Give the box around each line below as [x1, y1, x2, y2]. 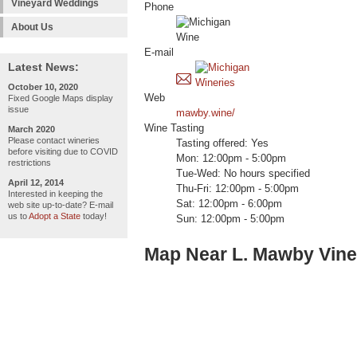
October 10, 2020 [8, 82, 78, 92]
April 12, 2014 [8, 178, 64, 187]
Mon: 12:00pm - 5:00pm [176, 153, 286, 165]
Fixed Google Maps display [8, 93, 113, 103]
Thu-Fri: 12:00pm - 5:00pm [176, 183, 299, 195]
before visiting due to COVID [8, 147, 118, 156]
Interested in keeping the [8, 189, 103, 198]
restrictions [8, 158, 51, 167]
